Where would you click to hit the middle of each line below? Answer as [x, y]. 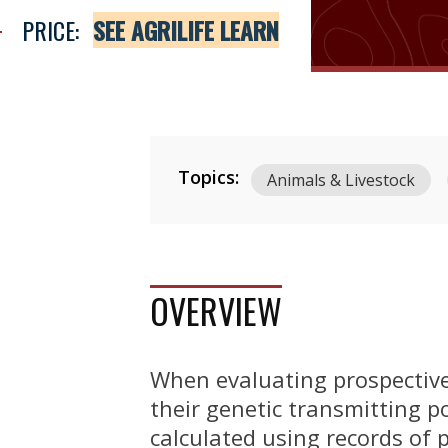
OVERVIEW [216, 310]
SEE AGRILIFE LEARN [186, 30]
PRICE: [50, 30]
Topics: [208, 177]
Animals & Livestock [341, 180]
